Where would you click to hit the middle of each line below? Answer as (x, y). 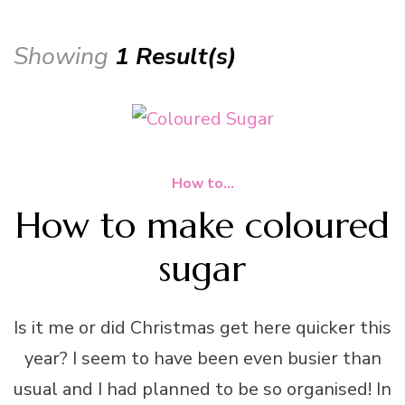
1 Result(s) (176, 56)
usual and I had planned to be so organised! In (202, 389)
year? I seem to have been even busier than (202, 358)
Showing (64, 56)
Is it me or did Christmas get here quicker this (202, 327)
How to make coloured (202, 225)
